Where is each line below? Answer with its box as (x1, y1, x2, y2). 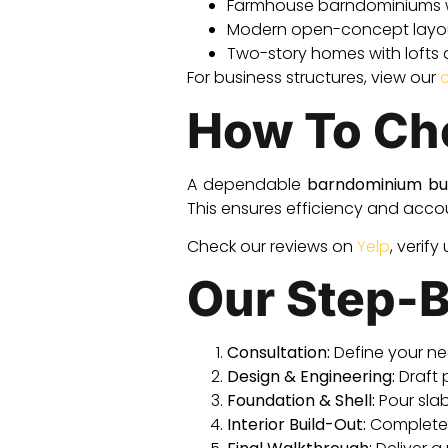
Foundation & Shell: (227, 389, 375, 413)
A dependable (187, 172, 308, 196)
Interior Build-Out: (227, 413, 366, 437)
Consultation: (227, 341, 330, 365)
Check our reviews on (187, 234, 357, 258)
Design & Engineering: (227, 365, 395, 389)
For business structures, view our (187, 66, 440, 90)
